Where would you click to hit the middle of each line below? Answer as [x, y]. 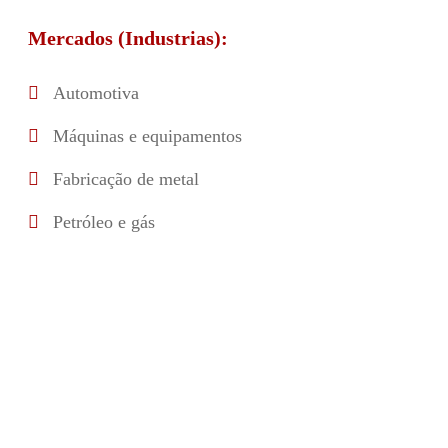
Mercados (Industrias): [127, 38]
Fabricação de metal [125, 179]
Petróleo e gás [103, 222]
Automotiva [95, 93]
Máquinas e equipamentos [147, 136]
